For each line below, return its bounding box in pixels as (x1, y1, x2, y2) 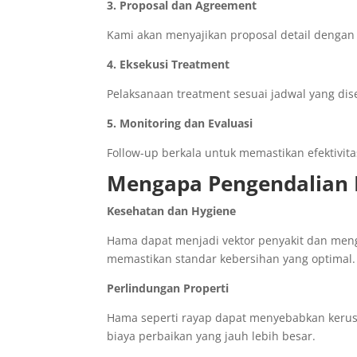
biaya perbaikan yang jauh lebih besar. (107, 328, 316, 344)
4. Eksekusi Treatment (107, 57, 230, 73)
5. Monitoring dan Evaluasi (107, 116, 253, 131)
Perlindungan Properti (107, 280, 229, 296)
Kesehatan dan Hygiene (107, 203, 237, 219)
